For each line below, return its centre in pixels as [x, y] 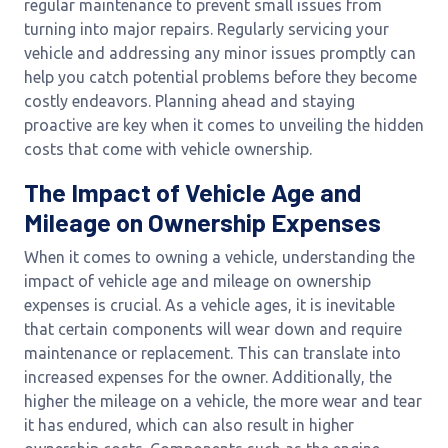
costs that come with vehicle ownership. [168, 149]
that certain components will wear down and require [213, 329]
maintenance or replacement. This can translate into [212, 353]
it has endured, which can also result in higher [189, 425]
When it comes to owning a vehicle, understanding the [219, 257]
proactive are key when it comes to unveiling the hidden [224, 125]
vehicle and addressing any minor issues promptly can [220, 53]
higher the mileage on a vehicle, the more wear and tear [223, 401]
